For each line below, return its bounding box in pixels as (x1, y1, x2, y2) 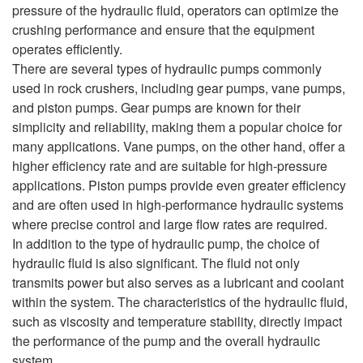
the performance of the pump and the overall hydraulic (12, 331, 320, 350)
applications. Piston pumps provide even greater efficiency (12, 175, 346, 194)
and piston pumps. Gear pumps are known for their (12, 97, 301, 117)
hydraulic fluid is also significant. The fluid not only (12, 253, 300, 272)
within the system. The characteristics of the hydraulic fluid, (12, 292, 348, 311)
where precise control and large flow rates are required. (12, 214, 327, 233)
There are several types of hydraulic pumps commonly (12, 58, 322, 78)
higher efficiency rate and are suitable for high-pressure (12, 156, 327, 175)
